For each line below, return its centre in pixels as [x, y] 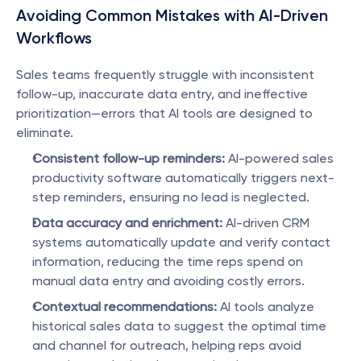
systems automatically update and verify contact [181, 242]
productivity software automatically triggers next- [183, 178]
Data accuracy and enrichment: [127, 223]
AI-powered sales [279, 158]
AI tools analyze [266, 307]
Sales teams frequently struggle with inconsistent [165, 75]
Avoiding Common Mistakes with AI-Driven [172, 15]
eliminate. [45, 133]
